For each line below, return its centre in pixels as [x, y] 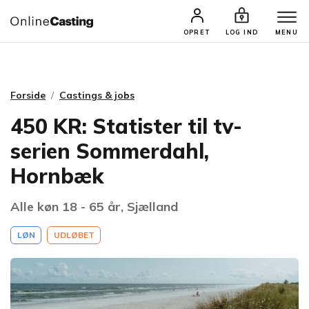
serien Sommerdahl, [110, 151]
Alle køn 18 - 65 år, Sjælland [94, 207]
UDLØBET [74, 235]
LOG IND [242, 32]
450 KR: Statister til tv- [126, 126]
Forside [28, 95]
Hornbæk [57, 176]
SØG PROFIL [209, 26]
